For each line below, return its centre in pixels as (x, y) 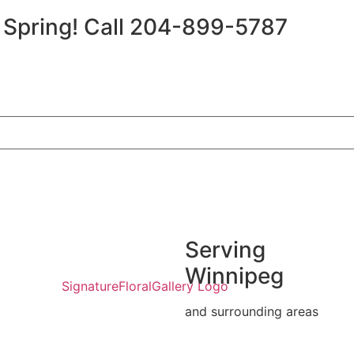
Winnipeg (234, 276)
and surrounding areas (252, 311)
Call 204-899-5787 (186, 27)
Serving (225, 250)
